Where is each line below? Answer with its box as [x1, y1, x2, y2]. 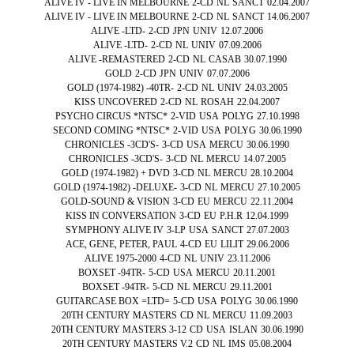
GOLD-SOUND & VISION [61, 196, 170, 207]
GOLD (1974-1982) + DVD [61, 168, 170, 179]
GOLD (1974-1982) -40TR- [66, 82, 174, 93]
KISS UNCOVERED [74, 96, 157, 107]
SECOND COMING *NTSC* [52, 125, 170, 136]
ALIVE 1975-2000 [84, 253, 156, 264]
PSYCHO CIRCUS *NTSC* [55, 111, 168, 122]
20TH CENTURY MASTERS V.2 [62, 338, 193, 349]
